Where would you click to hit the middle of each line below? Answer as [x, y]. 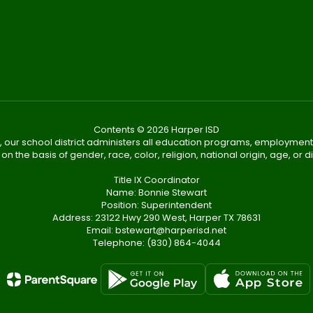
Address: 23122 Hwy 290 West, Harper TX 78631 [156, 218]
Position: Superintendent [156, 205]
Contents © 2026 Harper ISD [156, 130]
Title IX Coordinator [156, 180]
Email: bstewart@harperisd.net [156, 230]
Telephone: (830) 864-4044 [156, 243]
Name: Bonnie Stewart [156, 192]
